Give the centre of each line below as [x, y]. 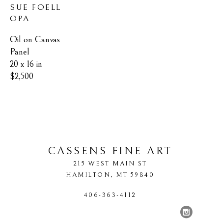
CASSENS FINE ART [110, 151]
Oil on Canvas [35, 39]
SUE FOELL [36, 7]
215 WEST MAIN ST [110, 163]
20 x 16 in [26, 64]
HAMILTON [88, 175]
